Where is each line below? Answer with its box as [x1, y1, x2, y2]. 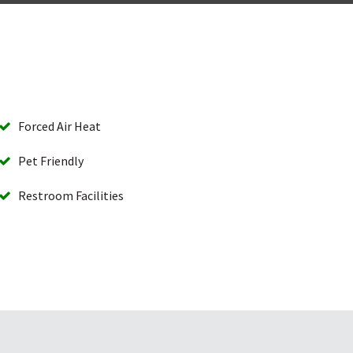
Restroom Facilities [10, 187, 124, 203]
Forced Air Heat [10, 117, 101, 134]
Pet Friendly [10, 152, 84, 169]
